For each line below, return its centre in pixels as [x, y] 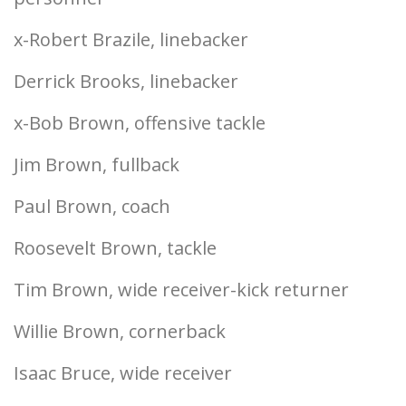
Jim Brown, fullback [97, 164]
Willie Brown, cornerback [120, 331]
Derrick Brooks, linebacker [126, 81]
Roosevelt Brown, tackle [115, 248]
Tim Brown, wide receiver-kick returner [181, 290]
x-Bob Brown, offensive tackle [140, 123]
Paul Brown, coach [92, 206]
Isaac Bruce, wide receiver [123, 373]
